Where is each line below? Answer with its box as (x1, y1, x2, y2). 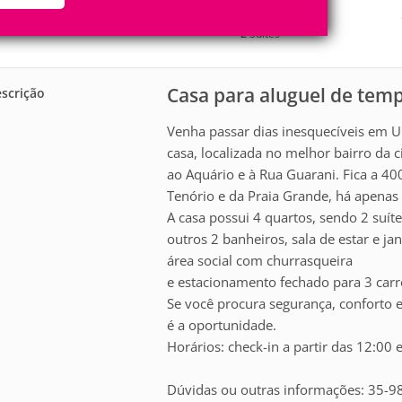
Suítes (247, 26, 281, 40)
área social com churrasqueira (167, 250, 354, 269)
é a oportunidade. (167, 315, 277, 334)
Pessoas (50, 4, 102, 22)
